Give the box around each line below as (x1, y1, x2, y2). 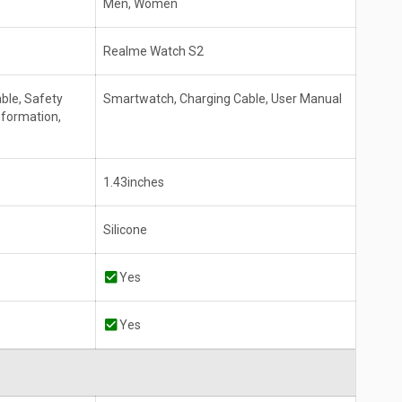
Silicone (103, 223, 147, 238)
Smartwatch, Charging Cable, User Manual (103, 92, 342, 107)
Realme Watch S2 (103, 44, 204, 59)
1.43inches (103, 175, 164, 190)
